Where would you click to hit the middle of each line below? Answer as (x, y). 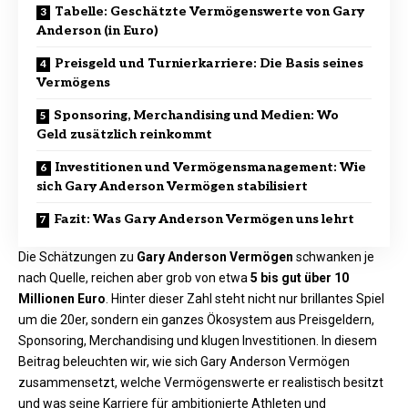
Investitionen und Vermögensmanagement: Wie (211, 167)
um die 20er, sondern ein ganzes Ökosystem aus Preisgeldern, (196, 319)
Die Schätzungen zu (77, 256)
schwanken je (334, 256)
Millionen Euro (62, 298)
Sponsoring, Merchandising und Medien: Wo (196, 115)
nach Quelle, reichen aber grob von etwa (134, 277)
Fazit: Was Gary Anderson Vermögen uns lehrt (204, 219)
